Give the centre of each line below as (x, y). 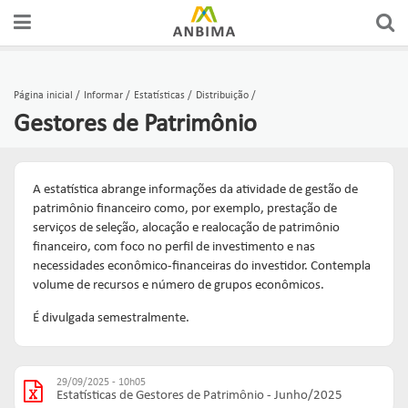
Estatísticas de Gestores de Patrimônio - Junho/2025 (199, 396)
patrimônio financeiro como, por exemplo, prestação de (185, 209)
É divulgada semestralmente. (111, 318)
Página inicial (43, 96)
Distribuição (222, 96)
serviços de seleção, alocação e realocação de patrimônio (186, 228)
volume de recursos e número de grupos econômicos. (178, 286)
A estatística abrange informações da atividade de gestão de (195, 190)
